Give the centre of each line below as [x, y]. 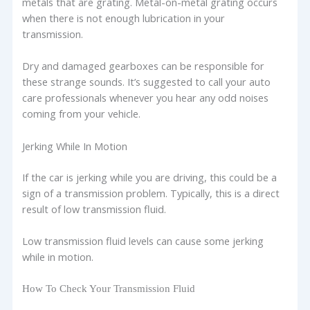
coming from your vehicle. [82, 114]
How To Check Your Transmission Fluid [109, 289]
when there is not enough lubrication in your [124, 18]
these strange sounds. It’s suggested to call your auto [147, 82]
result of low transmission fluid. [94, 209]
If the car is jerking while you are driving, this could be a [150, 177]
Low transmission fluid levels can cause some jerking [143, 240]
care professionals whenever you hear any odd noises [146, 98]
